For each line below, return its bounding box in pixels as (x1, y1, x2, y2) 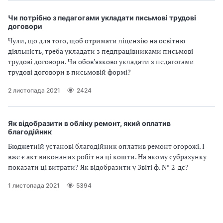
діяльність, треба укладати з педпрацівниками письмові (8, 46, 193, 56)
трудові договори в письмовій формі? (8, 67, 131, 77)
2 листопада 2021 (8, 86, 60, 94)
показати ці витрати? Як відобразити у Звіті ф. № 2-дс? (8, 162, 189, 172)
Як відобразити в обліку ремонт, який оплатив (8, 119, 171, 127)
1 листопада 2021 (8, 181, 60, 189)
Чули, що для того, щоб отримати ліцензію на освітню (8, 36, 185, 45)
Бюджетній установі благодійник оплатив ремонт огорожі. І (8, 141, 205, 151)
